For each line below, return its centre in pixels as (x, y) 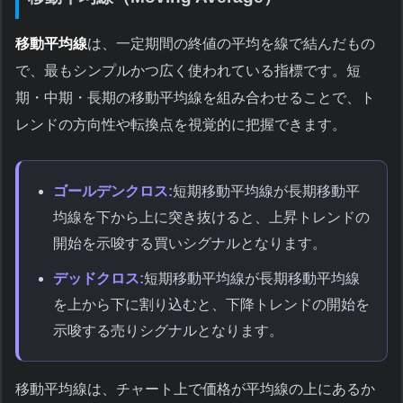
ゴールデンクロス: (113, 192)
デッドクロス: (99, 279)
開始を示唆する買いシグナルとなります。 (190, 244)
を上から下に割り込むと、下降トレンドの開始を (211, 305)
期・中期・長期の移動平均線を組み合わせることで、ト (195, 98)
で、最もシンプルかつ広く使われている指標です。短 (188, 71)
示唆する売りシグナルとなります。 (168, 331)
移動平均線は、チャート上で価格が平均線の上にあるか (195, 390)
